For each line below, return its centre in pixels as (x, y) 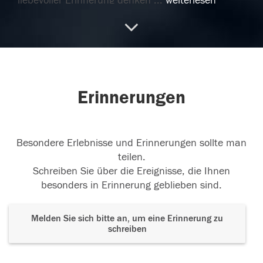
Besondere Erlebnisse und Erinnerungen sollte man (131, 143)
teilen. (131, 157)
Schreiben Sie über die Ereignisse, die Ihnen (131, 171)
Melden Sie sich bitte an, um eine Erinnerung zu (127, 219)
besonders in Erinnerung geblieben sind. (131, 186)
